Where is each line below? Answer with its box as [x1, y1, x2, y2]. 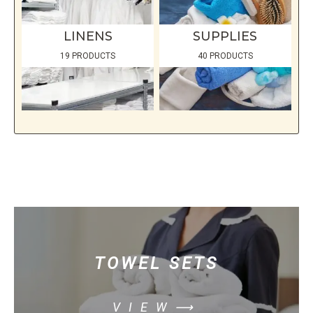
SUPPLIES [193, 29, 258, 45]
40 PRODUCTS [197, 51, 253, 61]
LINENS [63, 29, 112, 45]
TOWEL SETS [94, 253, 219, 273]
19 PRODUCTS [60, 51, 116, 61]
